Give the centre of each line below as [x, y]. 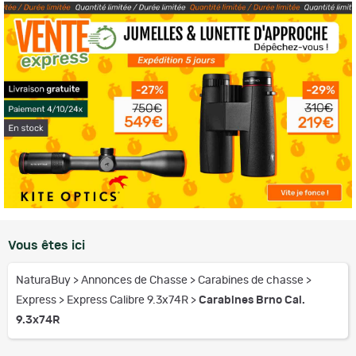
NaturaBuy [44, 280]
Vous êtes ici [46, 245]
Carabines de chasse [252, 280]
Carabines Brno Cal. [252, 300]
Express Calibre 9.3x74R [129, 300]
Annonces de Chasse [135, 280]
